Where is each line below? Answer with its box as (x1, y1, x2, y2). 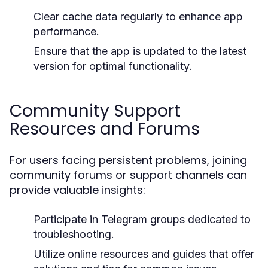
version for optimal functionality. (33, 60, 192, 72)
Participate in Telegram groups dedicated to (33, 213, 251, 226)
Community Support (10, 99, 181, 123)
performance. (33, 25, 99, 38)
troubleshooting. (33, 228, 114, 240)
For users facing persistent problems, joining (10, 153, 247, 167)
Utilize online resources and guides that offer (33, 248, 254, 260)
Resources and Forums (10, 117, 200, 141)
